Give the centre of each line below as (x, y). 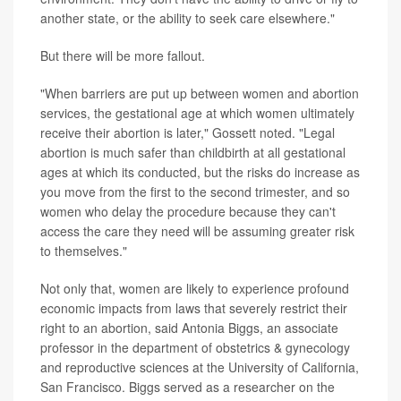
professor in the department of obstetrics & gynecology (195, 348)
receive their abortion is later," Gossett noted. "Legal (188, 133)
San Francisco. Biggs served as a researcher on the (188, 387)
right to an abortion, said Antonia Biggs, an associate (189, 328)
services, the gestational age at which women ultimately (197, 113)
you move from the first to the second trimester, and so (195, 192)
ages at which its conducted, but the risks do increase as (200, 172)
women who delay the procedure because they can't (188, 212)
